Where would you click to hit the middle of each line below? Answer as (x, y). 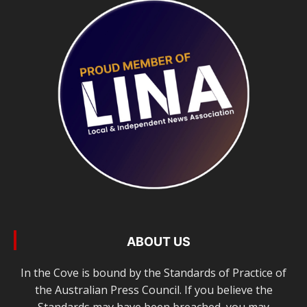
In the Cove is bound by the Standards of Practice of (153, 273)
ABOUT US (158, 242)
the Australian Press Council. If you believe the (153, 290)
